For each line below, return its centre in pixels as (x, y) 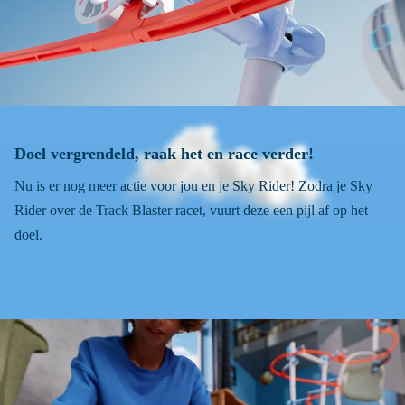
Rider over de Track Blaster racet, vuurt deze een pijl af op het (191, 211)
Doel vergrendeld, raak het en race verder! (164, 154)
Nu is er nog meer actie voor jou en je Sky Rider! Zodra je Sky (193, 186)
